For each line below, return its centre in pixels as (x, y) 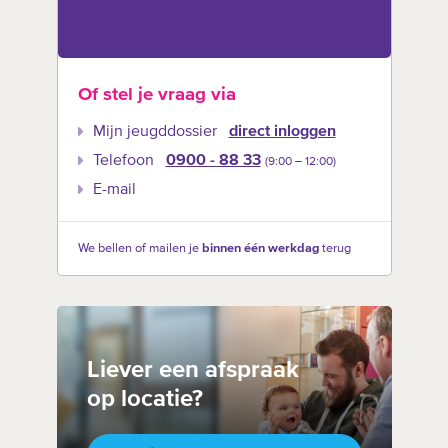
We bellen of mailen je (139, 248)
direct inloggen (282, 131)
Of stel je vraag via (156, 95)
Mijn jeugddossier (154, 131)
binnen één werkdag (260, 248)
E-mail (114, 189)
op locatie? (144, 398)
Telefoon (123, 160)
